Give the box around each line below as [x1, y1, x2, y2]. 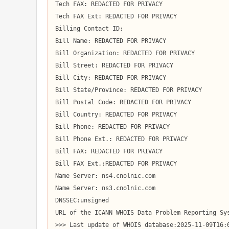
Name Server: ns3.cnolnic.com [55, 185, 155, 192]
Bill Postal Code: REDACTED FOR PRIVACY [55, 99, 191, 106]
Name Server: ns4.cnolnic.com [55, 172, 155, 179]
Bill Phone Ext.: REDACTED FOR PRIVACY [55, 135, 188, 143]
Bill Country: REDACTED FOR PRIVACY [55, 111, 177, 118]
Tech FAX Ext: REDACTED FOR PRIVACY [55, 13, 177, 20]
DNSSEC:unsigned [55, 197, 109, 204]
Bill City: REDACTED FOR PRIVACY [55, 74, 166, 81]
